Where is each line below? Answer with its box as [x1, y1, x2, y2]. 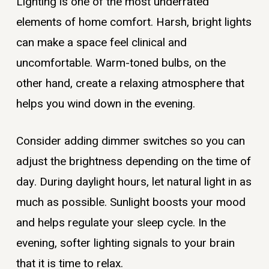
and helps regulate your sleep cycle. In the [16, 214, 226, 232]
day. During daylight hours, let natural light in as [16, 174, 252, 191]
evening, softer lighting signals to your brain [16, 235, 235, 252]
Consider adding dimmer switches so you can [16, 133, 245, 150]
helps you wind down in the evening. [16, 95, 195, 112]
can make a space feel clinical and [16, 34, 187, 51]
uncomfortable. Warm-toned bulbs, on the [16, 54, 226, 71]
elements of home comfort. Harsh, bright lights [16, 13, 252, 31]
